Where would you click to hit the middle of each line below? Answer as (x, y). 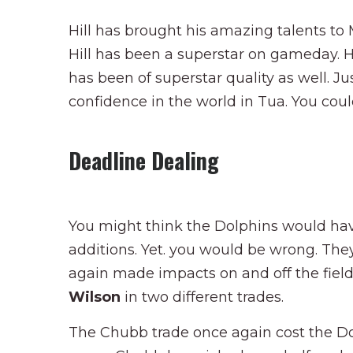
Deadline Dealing (144, 160)
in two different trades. (204, 297)
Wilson (97, 297)
